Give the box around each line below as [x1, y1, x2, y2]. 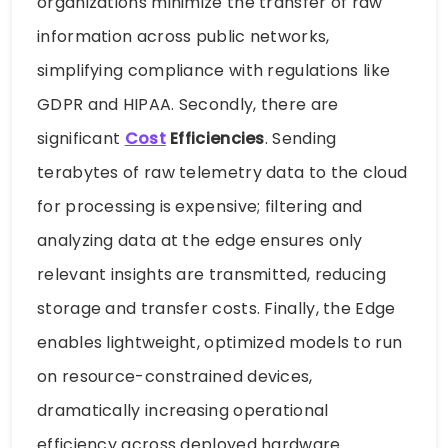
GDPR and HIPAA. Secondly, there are [37, 93, 339, 117]
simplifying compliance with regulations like [37, 59, 391, 83]
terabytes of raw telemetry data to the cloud [37, 161, 408, 185]
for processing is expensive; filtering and [37, 195, 363, 219]
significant [37, 127, 125, 151]
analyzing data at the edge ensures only [37, 229, 363, 253]
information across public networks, [37, 25, 330, 49]
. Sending [264, 127, 337, 151]
